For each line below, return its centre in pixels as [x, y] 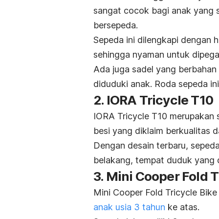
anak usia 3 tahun [129, 207]
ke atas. [182, 207]
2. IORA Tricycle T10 [153, 100]
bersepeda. [116, 25]
